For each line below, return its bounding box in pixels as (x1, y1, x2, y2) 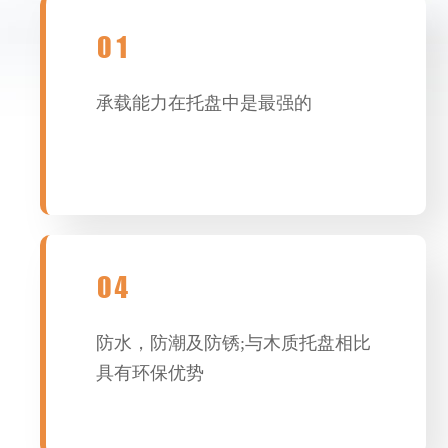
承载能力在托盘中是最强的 (96, 93, 313, 113)
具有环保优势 (96, 363, 205, 383)
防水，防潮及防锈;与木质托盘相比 (96, 333, 372, 353)
